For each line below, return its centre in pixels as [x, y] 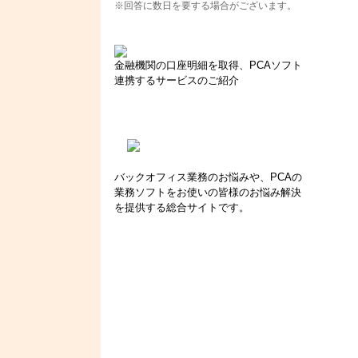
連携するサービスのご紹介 [176, 80]
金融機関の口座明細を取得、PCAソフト [208, 65]
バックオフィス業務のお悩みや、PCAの [208, 177]
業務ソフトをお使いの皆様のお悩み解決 [207, 192]
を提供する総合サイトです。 [181, 207]
